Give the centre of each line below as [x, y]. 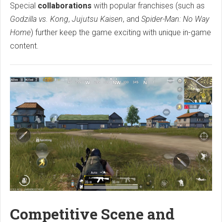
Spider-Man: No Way [175, 19]
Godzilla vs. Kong [39, 19]
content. [24, 46]
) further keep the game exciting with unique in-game [121, 33]
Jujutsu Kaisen [97, 19]
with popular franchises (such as [148, 6]
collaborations [65, 6]
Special [24, 6]
